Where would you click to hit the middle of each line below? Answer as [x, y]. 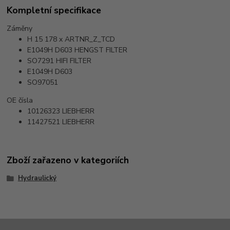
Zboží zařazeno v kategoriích [68, 160]
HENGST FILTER [101, 50]
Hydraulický [37, 178]
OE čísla [20, 101]
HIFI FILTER [74, 61]
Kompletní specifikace [54, 11]
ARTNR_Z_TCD [90, 40]
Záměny [20, 29]
